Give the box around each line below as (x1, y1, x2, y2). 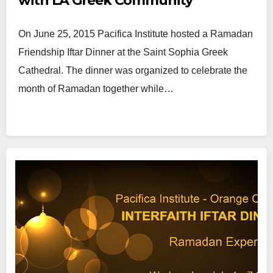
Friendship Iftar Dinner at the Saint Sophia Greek (18, 47, 228, 57)
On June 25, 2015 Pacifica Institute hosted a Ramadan (18, 29, 253, 39)
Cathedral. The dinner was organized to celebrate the (18, 65, 247, 76)
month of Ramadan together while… (18, 83, 174, 94)
